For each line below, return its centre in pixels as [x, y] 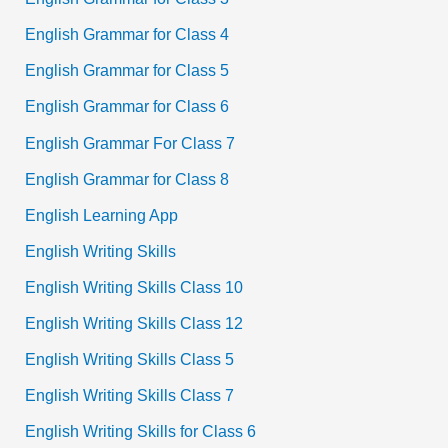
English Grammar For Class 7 [130, 142]
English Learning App [102, 214]
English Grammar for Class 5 [127, 70]
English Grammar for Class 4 [127, 34]
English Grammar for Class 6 [127, 106]
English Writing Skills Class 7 [130, 395]
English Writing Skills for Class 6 [141, 431]
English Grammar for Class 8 [127, 178]
